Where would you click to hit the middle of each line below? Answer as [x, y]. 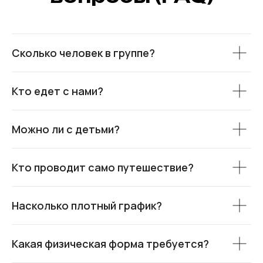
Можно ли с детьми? [66, 129]
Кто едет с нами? [58, 91]
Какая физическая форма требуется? [110, 244]
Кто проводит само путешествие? [103, 168]
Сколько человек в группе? [83, 53]
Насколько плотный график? [87, 206]
